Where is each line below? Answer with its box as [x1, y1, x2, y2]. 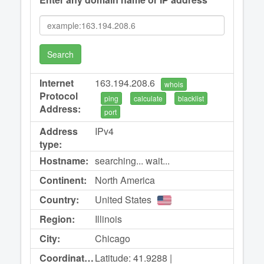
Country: [39, 193, 79, 207]
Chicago [95, 232, 131, 246]
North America [95, 173, 156, 187]
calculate [134, 93, 163, 103]
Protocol [39, 89, 78, 103]
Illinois [95, 212, 123, 226]
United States [95, 193, 152, 207]
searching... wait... [95, 154, 170, 168]
